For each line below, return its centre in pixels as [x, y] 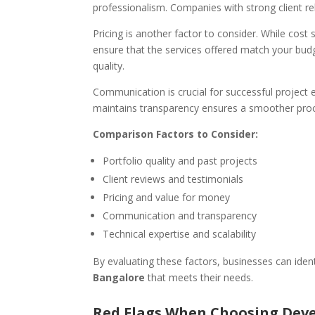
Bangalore [119, 277]
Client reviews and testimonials [173, 179]
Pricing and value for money [166, 197]
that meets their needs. [199, 277]
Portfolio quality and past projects [180, 160]
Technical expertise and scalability [179, 233]
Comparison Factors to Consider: [175, 134]
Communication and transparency [180, 215]
